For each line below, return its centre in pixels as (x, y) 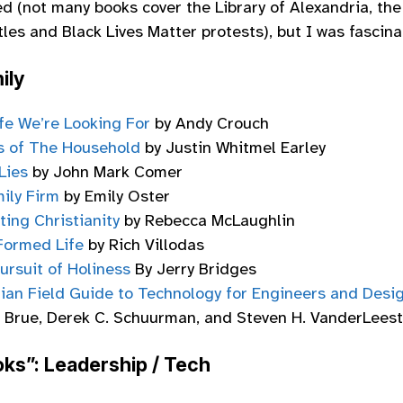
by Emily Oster (115, 197)
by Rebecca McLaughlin (207, 221)
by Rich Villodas (144, 245)
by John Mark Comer (105, 172)
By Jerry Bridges (193, 269)
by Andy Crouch (210, 124)
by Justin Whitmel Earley (233, 148)
